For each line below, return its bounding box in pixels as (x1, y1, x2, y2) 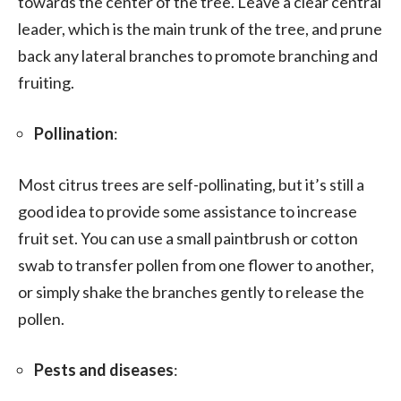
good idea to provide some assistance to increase (18, 200, 357, 221)
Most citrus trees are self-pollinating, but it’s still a (18, 174, 364, 194)
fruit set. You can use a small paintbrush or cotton (18, 227, 358, 248)
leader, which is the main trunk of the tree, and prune (18, 18, 382, 38)
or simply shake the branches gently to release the (18, 281, 364, 302)
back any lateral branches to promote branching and (18, 45, 378, 65)
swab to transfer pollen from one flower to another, (18, 254, 374, 275)
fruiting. (18, 72, 74, 92)
